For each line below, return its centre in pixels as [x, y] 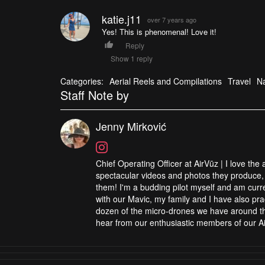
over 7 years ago [172, 19]
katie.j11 [121, 19]
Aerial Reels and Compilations [166, 81]
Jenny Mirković [131, 126]
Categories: [82, 81]
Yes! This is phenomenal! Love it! [159, 31]
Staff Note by [95, 95]
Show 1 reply [131, 58]
